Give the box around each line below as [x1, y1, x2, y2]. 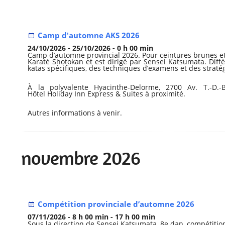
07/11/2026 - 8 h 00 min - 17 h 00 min [28, 212, 156, 222]
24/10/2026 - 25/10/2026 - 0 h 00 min [28, 43, 154, 53]
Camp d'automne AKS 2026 [38, 30, 140, 41]
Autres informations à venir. [28, 108, 123, 118]
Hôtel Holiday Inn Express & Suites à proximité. [28, 89, 186, 99]
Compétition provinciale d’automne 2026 [38, 199, 195, 209]
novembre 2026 [21, 147, 141, 170]
